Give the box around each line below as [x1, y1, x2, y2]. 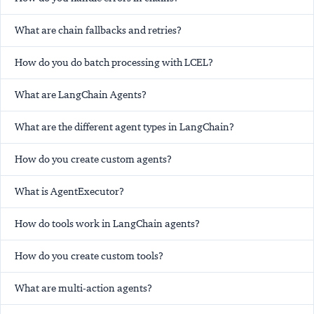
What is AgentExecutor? [15, 184, 124, 198]
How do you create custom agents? [15, 152, 172, 165]
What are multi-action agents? [15, 281, 152, 294]
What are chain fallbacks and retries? [15, 23, 182, 36]
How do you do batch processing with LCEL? [15, 55, 213, 69]
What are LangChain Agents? [15, 88, 146, 101]
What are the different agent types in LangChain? [15, 120, 234, 133]
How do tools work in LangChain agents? [15, 217, 200, 230]
